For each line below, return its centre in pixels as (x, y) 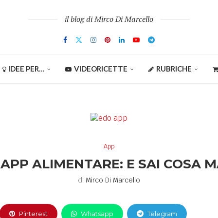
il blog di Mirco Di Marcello (109, 19)
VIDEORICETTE (100, 68)
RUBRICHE (174, 68)
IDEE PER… (26, 68)
